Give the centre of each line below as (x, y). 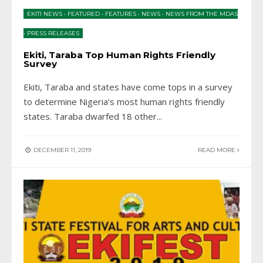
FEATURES (121, 14)
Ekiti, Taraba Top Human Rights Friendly (119, 55)
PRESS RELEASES (53, 33)
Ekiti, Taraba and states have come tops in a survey (128, 87)
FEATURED (84, 14)
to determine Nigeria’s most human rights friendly (124, 101)
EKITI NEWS (45, 14)
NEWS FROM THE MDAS (202, 14)
